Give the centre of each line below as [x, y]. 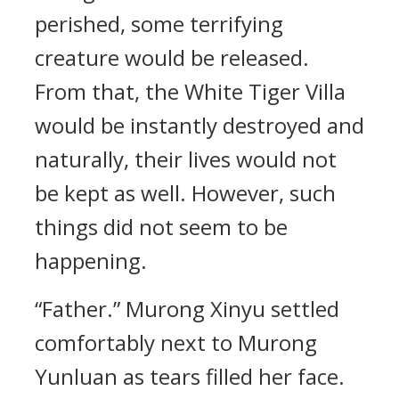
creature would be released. [172, 57]
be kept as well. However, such [185, 193]
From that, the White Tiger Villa [190, 91]
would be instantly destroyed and [199, 125]
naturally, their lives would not [186, 159]
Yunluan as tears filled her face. [190, 376]
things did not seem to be [161, 227]
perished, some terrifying [159, 24]
